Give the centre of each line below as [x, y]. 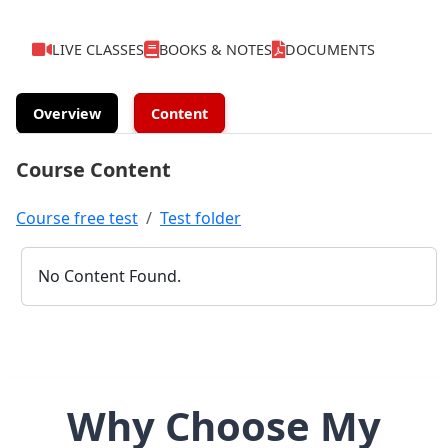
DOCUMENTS [330, 49]
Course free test [77, 217]
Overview [67, 113]
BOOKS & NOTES [215, 49]
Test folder [200, 217]
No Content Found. [109, 275]
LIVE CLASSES [98, 49]
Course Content [93, 169]
